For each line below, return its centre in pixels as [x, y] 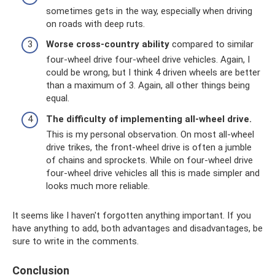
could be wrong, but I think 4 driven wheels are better [153, 73]
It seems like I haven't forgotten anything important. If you [132, 215]
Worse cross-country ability [108, 45]
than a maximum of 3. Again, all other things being [148, 86]
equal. [58, 99]
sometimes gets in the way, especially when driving [149, 11]
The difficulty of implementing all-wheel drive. [149, 119]
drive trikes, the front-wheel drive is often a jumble [149, 147]
